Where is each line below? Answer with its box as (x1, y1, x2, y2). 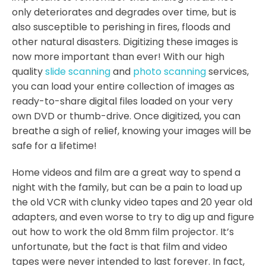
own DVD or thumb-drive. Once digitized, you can (12, 109, 240, 123)
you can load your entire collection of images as (12, 80, 235, 94)
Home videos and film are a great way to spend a (12, 166, 240, 180)
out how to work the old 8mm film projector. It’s (12, 225, 234, 239)
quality (12, 65, 45, 79)
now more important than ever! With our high (12, 50, 224, 64)
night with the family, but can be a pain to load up (12, 180, 242, 195)
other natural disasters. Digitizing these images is (12, 35, 238, 49)
